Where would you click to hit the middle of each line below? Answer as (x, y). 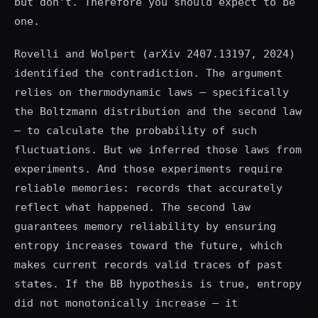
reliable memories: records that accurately (148, 188)
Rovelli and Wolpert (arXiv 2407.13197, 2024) (155, 54)
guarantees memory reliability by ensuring (145, 227)
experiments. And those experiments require (148, 169)
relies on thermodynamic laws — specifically (152, 93)
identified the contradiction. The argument (148, 73)
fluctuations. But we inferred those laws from (158, 150)
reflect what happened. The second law (132, 208)
